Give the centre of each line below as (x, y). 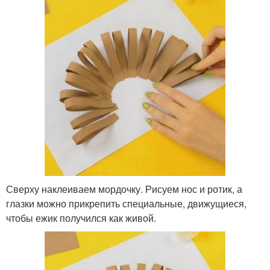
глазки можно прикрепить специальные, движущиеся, (126, 203)
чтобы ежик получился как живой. (81, 218)
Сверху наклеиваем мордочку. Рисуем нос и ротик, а (124, 189)
